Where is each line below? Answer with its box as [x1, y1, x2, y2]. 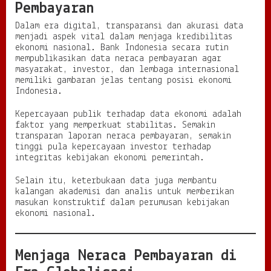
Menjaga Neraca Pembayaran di [15, 248, 237, 265]
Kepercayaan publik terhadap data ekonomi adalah [15, 109, 241, 120]
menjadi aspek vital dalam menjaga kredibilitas [15, 32, 232, 42]
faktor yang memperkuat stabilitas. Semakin [15, 120, 215, 131]
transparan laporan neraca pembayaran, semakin [15, 131, 231, 142]
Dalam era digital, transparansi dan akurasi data [15, 21, 243, 31]
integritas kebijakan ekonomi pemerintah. [15, 153, 204, 163]
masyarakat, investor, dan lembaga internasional [15, 65, 239, 75]
